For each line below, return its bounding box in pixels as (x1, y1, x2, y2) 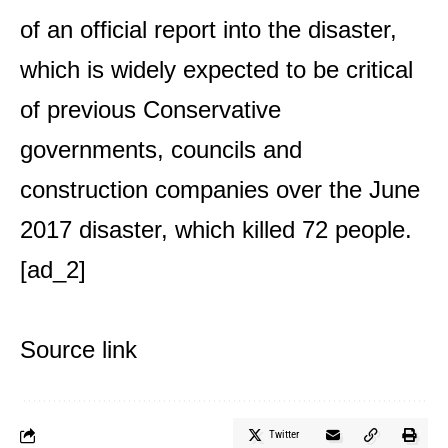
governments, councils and (20, 136, 302, 163)
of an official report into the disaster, (20, 16, 397, 43)
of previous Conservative (20, 96, 281, 123)
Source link (20, 336, 137, 363)
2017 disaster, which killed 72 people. (20, 216, 412, 243)
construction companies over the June (20, 176, 420, 203)
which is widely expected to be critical (20, 56, 413, 83)
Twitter (269, 428, 299, 441)
